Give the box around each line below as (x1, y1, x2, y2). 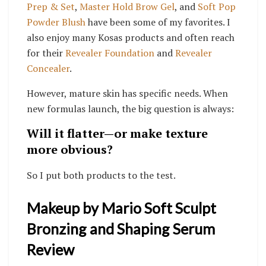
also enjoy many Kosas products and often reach (27, 30, 235, 44)
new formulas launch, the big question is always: (27, 102, 234, 115)
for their (27, 46, 65, 59)
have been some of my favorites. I (85, 15, 230, 28)
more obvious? (27, 141, 113, 157)
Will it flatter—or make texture (27, 125, 208, 141)
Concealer (27, 61, 69, 75)
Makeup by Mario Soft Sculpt (27, 198, 216, 217)
